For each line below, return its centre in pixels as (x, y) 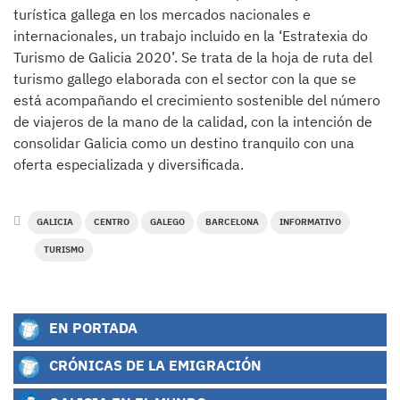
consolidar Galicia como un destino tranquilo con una (184, 143)
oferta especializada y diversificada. (129, 164)
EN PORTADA (92, 328)
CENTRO (112, 222)
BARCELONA (232, 222)
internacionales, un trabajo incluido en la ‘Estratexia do (191, 36)
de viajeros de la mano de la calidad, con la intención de (193, 121)
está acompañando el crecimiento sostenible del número (197, 100)
